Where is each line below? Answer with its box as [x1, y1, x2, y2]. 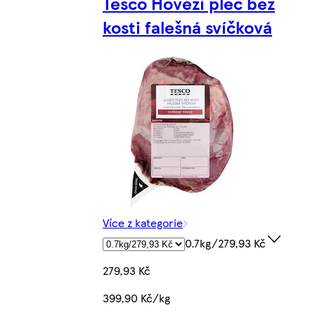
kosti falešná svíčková [103, 15, 272, 39]
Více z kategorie [103, 214, 183, 231]
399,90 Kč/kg [103, 290, 170, 307]
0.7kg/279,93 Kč [185, 235, 266, 252]
